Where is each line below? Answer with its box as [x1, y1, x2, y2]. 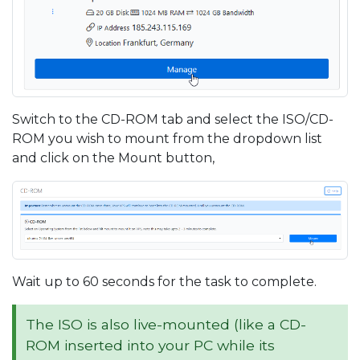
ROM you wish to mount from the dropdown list [12, 130, 322, 146]
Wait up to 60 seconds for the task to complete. [12, 273, 317, 289]
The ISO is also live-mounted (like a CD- [26, 315, 306, 333]
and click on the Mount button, [12, 149, 215, 166]
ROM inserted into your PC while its [26, 336, 275, 354]
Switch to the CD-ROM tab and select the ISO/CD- [12, 111, 333, 127]
